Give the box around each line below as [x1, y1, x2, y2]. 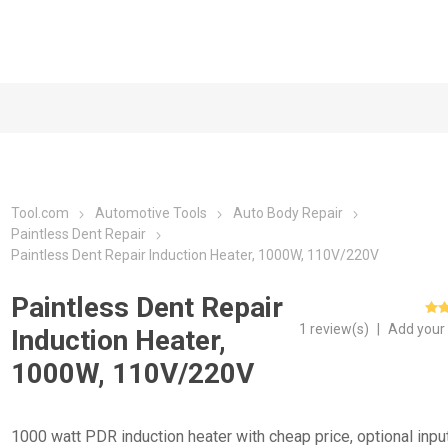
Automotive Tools [95, 205, 208, 221]
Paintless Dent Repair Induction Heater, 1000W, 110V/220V [11, 247, 380, 263]
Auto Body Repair [233, 205, 344, 221]
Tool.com [11, 205, 70, 221]
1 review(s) [299, 321, 373, 337]
